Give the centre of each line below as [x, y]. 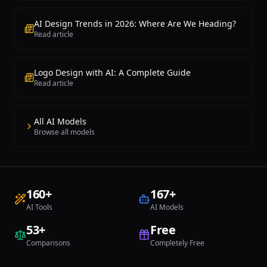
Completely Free [177, 243]
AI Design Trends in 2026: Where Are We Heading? [135, 24]
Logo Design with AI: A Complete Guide [112, 72]
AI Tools [39, 207]
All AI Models [60, 121]
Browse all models [64, 132]
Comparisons [48, 243]
